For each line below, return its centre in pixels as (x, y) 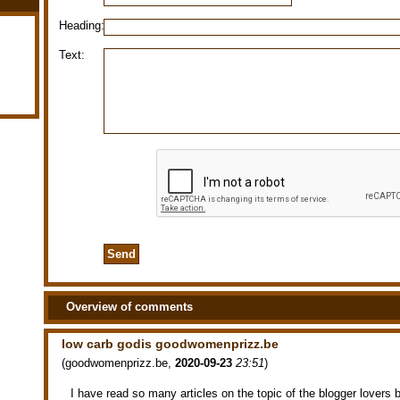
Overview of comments (129, 307)
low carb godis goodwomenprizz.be (170, 343)
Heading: (82, 25)
